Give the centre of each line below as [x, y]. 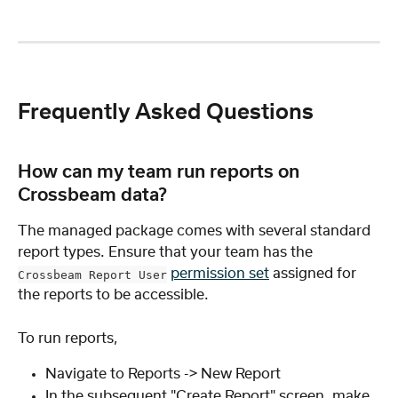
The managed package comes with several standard [196, 231]
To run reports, [68, 338]
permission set [220, 274]
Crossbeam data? [92, 196]
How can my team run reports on [161, 173]
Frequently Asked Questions [166, 112]
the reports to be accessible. [113, 295]
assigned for [314, 274]
